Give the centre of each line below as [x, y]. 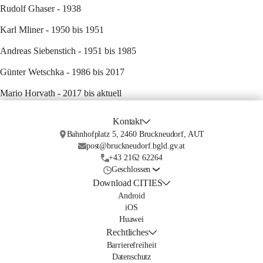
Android [131, 196]
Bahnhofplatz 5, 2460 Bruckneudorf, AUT [136, 134]
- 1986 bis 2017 [94, 72]
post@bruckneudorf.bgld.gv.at [135, 146]
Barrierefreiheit [131, 245]
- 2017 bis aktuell [88, 93]
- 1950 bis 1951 [74, 30]
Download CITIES [127, 183]
